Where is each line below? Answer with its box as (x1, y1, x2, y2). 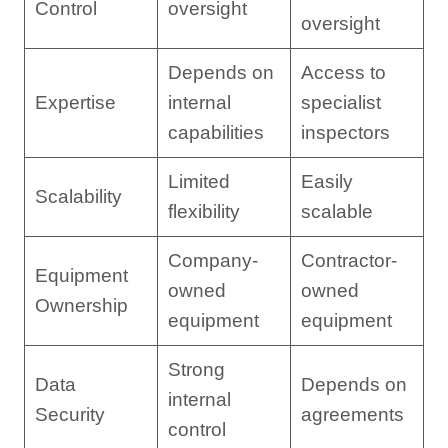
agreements (300, 403, 404, 425)
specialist (300, 91, 381, 113)
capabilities (167, 121, 264, 143)
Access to (300, 61, 386, 83)
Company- (167, 249, 258, 271)
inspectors (300, 121, 390, 143)
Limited (167, 170, 230, 192)
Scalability (34, 185, 122, 207)
